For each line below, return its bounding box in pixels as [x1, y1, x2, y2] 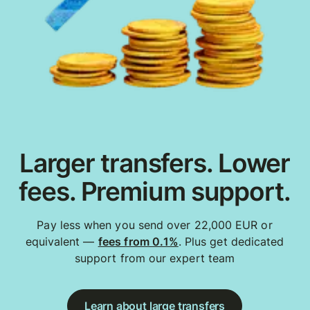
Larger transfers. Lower [19, 147, 291, 179]
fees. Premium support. [19, 176, 291, 208]
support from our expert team [74, 251, 235, 266]
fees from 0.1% [98, 235, 179, 249]
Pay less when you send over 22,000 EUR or [37, 218, 273, 232]
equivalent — [25, 235, 98, 249]
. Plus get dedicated [178, 235, 284, 249]
